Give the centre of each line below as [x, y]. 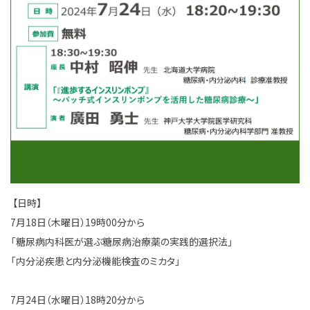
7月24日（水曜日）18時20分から [77, 300]
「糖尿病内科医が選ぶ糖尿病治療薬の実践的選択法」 [122, 241]
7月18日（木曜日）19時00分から [77, 222]
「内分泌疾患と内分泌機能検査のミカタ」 [95, 261]
